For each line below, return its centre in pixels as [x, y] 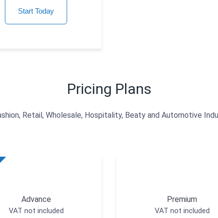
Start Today [36, 11]
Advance [36, 200]
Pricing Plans [109, 89]
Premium [182, 200]
